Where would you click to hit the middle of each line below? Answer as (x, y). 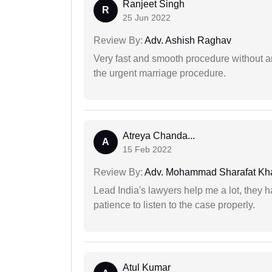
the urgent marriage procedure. (160, 73)
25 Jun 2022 (147, 18)
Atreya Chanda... (159, 136)
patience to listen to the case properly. (174, 205)
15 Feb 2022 (147, 150)
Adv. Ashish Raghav (187, 41)
